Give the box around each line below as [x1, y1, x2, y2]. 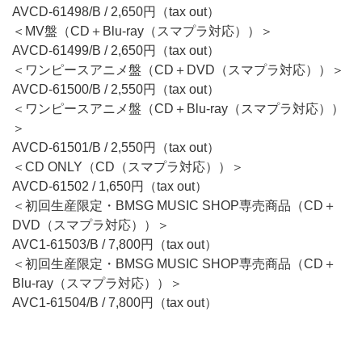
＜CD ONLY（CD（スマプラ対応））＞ [12, 160, 244, 174]
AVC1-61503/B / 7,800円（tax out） [12, 238, 217, 251]
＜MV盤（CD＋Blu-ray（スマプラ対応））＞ [12, 24, 273, 38]
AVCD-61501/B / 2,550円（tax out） [12, 141, 220, 154]
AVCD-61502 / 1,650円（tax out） [12, 179, 208, 193]
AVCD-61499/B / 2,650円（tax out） [12, 44, 220, 57]
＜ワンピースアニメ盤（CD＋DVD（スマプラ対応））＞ [12, 63, 344, 77]
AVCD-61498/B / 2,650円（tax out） [12, 5, 220, 19]
